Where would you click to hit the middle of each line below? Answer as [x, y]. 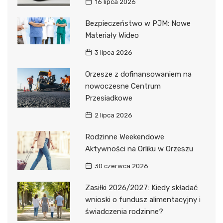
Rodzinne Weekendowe [124, 137]
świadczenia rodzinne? [124, 211]
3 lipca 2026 [113, 52]
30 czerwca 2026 [121, 166]
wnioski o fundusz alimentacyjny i [143, 199]
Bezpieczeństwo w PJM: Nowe [138, 23]
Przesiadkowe [109, 98]
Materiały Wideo [112, 35]
